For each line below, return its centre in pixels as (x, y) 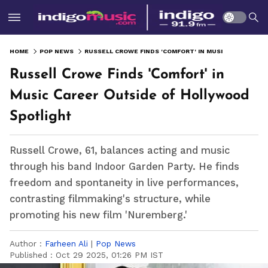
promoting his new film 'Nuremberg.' (98, 215)
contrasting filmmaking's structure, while (110, 199)
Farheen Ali (66, 243)
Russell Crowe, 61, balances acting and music (120, 150)
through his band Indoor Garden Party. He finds (124, 167)
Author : (27, 243)
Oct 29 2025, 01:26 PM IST (109, 255)
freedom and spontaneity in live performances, (124, 183)
